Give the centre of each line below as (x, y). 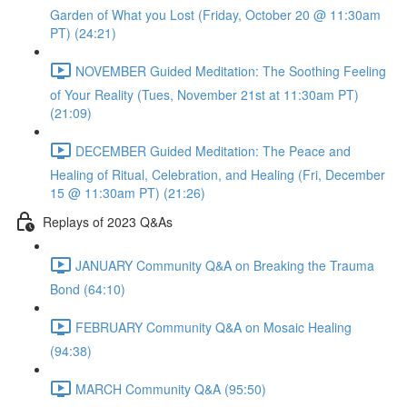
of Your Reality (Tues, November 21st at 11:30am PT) (204, 94)
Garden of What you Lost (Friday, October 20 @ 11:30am (215, 15)
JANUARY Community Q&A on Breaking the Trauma (225, 265)
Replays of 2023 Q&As (108, 221)
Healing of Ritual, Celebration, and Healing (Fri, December (218, 174)
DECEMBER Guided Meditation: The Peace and (213, 150)
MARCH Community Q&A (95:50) (171, 388)
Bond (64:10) (88, 289)
